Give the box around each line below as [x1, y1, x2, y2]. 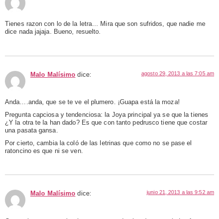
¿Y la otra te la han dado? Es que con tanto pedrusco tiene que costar [5, 119, 207, 126]
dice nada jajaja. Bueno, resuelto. [5, 28, 101, 36]
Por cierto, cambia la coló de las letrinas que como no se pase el [5, 140, 192, 147]
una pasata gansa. [5, 127, 58, 134]
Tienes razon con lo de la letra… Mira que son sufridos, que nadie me [5, 21, 205, 28]
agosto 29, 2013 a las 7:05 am [141, 70, 214, 76]
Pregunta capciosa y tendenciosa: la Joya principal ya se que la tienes [5, 111, 209, 118]
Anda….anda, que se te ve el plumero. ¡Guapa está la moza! [5, 98, 180, 106]
